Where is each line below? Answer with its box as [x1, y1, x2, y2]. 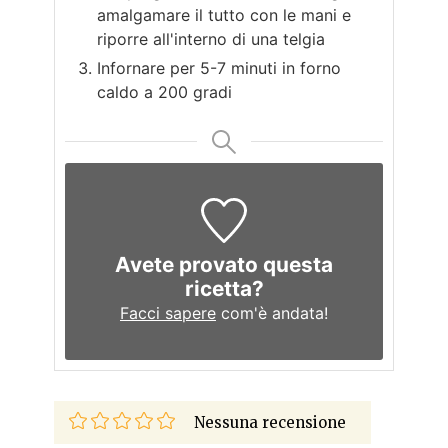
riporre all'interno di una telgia [97, 28, 325, 49]
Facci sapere [120, 303, 216, 324]
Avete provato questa [115, 252, 333, 278]
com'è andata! [216, 303, 328, 324]
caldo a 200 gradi [97, 81, 232, 102]
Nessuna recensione [194, 413, 346, 433]
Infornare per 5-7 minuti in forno [97, 57, 341, 78]
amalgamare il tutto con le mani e [97, 4, 351, 25]
